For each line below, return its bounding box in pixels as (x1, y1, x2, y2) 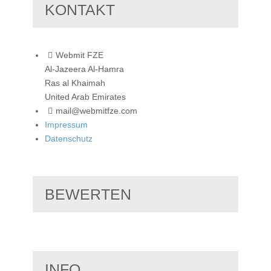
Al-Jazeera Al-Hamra (45, 64, 124, 74)
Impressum (45, 119, 88, 129)
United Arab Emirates (45, 91, 126, 102)
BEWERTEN (45, 185, 131, 203)
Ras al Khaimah (45, 77, 105, 88)
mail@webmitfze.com (55, 105, 137, 116)
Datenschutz (45, 133, 93, 143)
